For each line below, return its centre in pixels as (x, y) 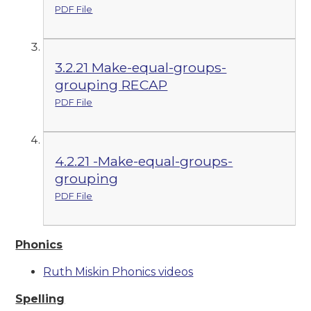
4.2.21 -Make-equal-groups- (144, 161)
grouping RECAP (111, 85)
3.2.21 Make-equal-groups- (141, 68)
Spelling (40, 299)
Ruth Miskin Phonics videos (118, 271)
